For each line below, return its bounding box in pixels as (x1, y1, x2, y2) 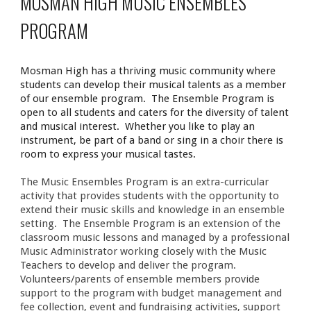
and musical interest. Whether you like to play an (20, 120, 255, 133)
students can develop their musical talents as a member (20, 78, 287, 92)
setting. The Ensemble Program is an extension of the (20, 217, 281, 230)
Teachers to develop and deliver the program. (20, 259, 237, 272)
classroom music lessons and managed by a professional (20, 231, 290, 244)
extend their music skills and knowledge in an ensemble (20, 203, 285, 217)
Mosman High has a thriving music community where (20, 65, 276, 78)
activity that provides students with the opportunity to (20, 190, 280, 203)
